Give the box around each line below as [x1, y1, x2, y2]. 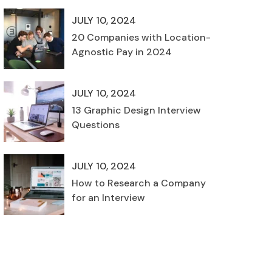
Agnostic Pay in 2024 [72, 46, 172, 58]
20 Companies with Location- [72, 31, 211, 44]
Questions [72, 118, 120, 131]
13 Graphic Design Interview [72, 104, 201, 117]
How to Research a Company [72, 177, 206, 189]
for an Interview [72, 191, 145, 204]
